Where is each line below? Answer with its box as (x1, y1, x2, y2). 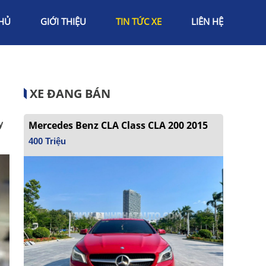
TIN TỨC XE (116, 15, 161, 28)
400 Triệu (28, 136, 66, 147)
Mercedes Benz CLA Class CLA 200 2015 (28, 119, 208, 132)
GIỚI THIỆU (40, 15, 86, 28)
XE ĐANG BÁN (30, 85, 110, 102)
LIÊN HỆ (191, 15, 223, 28)
